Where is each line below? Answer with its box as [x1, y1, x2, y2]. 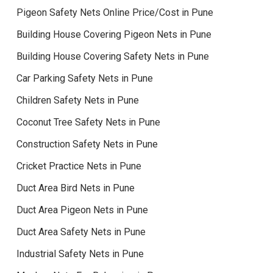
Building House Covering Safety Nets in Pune [16, 50, 209, 62]
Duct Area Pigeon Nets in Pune [16, 204, 148, 216]
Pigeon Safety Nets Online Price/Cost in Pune [16, 6, 213, 18]
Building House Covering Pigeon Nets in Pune [16, 28, 211, 40]
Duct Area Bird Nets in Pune [16, 182, 135, 194]
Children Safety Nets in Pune [16, 94, 139, 106]
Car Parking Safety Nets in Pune [16, 72, 153, 84]
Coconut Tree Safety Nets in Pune [16, 116, 160, 128]
